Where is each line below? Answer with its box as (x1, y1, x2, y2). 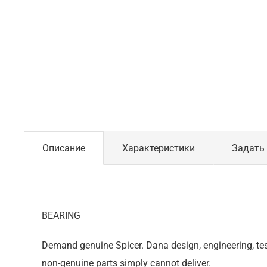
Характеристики (122, 142, 195, 154)
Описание (42, 142, 85, 154)
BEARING (42, 210, 80, 221)
